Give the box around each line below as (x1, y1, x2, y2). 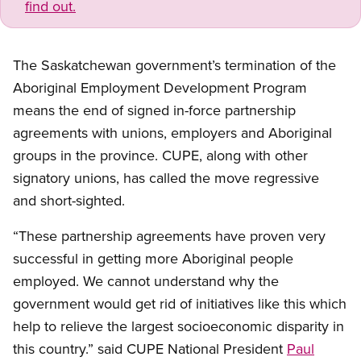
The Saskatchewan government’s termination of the (13, 55, 336, 76)
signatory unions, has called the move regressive (13, 168, 319, 189)
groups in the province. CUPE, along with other (13, 145, 308, 166)
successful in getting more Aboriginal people (13, 248, 293, 269)
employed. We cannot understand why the (13, 271, 279, 292)
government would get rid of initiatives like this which (13, 293, 346, 314)
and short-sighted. (13, 190, 125, 211)
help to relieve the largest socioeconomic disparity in (13, 316, 344, 337)
